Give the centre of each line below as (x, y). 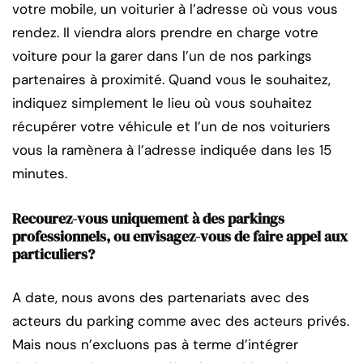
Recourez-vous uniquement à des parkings (148, 219)
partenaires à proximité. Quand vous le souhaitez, (171, 80)
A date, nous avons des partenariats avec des (161, 298)
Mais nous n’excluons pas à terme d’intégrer (155, 345)
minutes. (40, 174)
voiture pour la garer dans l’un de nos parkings (162, 56)
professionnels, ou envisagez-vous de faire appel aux (180, 237)
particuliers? (53, 254)
